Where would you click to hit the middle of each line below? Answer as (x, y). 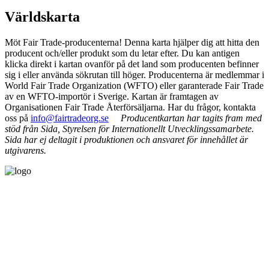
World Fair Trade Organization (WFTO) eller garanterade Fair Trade (134, 86)
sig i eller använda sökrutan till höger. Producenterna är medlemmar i (134, 75)
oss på (18, 118)
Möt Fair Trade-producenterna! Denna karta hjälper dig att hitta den (132, 43)
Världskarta (42, 17)
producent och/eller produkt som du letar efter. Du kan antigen (122, 53)
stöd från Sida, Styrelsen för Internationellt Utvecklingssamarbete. (129, 129)
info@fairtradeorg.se (70, 118)
